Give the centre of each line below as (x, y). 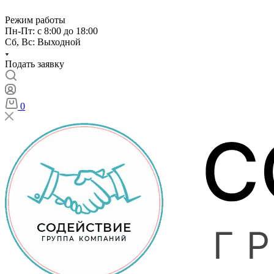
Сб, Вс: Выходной (43, 42)
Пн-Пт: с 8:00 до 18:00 (53, 31)
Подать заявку (35, 64)
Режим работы (35, 20)
